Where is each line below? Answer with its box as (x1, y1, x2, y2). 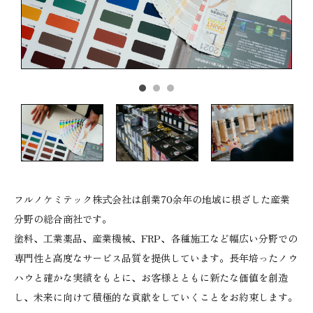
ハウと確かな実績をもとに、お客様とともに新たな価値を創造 (14, 270, 288, 284)
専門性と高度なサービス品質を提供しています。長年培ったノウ (14, 251, 298, 265)
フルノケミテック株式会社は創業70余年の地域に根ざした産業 (14, 192, 290, 206)
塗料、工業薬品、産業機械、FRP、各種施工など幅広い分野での (14, 231, 298, 245)
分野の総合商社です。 (14, 212, 112, 226)
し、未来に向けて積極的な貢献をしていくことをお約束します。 (14, 290, 298, 304)
